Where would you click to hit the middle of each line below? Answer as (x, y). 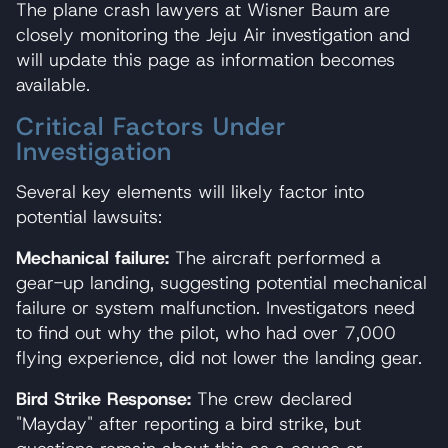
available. (53, 84)
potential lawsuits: (89, 216)
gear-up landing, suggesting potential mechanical (221, 282)
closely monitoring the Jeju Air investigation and (213, 34)
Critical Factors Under (151, 126)
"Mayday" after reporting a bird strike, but (188, 423)
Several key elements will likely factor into (190, 191)
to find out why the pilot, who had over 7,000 (206, 332)
